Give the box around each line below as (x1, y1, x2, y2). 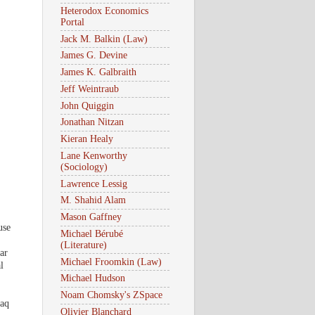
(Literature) (60, 239, 107, 250)
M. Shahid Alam (60, 195, 126, 206)
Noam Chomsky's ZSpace (60, 290, 162, 301)
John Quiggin (60, 100, 114, 111)
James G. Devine (60, 50, 127, 61)
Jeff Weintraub (60, 83, 119, 94)
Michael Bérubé (60, 228, 123, 239)
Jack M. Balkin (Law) (60, 33, 148, 44)
